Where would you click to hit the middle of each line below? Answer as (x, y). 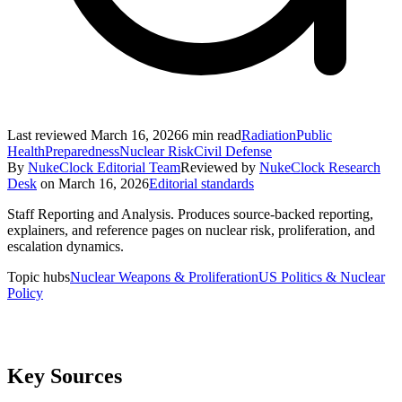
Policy (25, 293)
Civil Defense (233, 151)
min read (215, 135)
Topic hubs (39, 276)
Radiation (269, 135)
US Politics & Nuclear (322, 276)
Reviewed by (218, 167)
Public (314, 135)
